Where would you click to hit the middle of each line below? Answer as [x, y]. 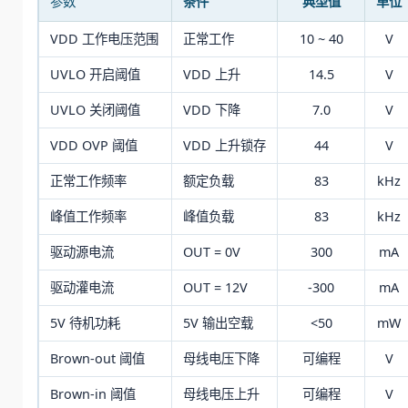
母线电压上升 [221, 393]
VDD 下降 [212, 109]
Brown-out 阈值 [97, 358]
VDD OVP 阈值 [94, 145]
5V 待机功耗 [85, 322]
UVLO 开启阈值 [95, 74]
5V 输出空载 [218, 322]
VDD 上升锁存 [224, 145]
